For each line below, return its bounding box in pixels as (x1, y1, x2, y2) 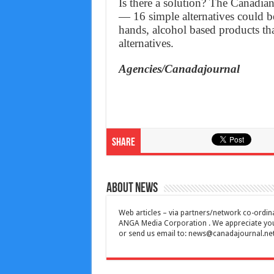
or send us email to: (118, 229, 188, 239)
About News (106, 182, 158, 196)
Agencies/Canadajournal (118, 62, 240, 76)
